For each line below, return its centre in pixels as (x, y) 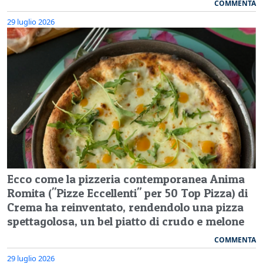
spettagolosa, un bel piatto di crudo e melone (126, 221)
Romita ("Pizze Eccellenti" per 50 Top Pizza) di (127, 193)
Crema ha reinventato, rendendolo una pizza (125, 207)
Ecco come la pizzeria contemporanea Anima (126, 179)
